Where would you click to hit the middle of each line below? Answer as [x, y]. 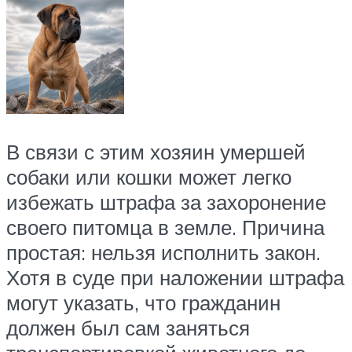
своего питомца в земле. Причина [165, 227]
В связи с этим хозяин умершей [156, 151]
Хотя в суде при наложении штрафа [175, 277]
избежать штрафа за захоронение [166, 202]
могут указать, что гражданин [143, 302]
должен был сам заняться [128, 327]
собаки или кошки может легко [149, 176]
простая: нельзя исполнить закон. [163, 252]
